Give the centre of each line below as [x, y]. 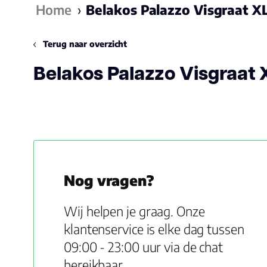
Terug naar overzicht [84, 44]
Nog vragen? [109, 180]
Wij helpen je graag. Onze [134, 211]
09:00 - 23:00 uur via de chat [144, 247]
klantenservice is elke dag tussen [154, 229]
